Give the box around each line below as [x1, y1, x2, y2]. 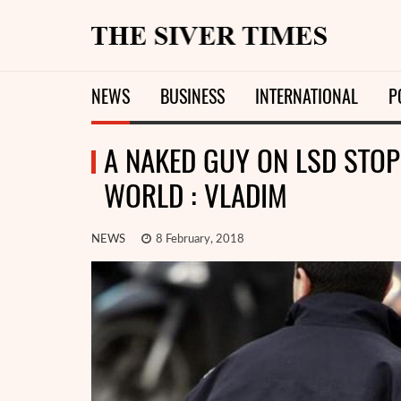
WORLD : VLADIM [104, 175, 287, 216]
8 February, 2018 [153, 234, 244, 245]
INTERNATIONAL [255, 84, 358, 108]
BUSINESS [160, 84, 225, 108]
